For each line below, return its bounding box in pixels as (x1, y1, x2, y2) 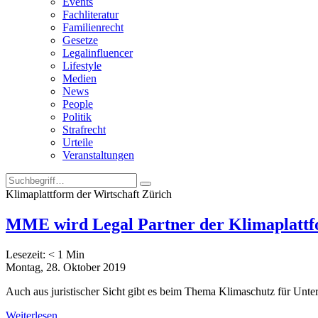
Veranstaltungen (62, 149, 134, 161)
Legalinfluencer (62, 47, 133, 59)
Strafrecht (62, 124, 106, 136)
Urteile (62, 136, 93, 148)
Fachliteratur (62, 9, 119, 21)
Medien (62, 72, 97, 84)
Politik (62, 111, 92, 123)
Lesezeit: (6, 248, 48, 261)
